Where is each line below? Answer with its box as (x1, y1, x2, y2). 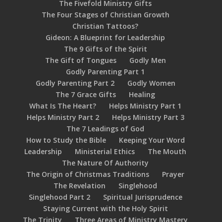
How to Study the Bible (26, 135, 106, 145)
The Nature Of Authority (62, 158, 149, 167)
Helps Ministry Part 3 (111, 112, 184, 122)
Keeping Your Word (118, 135, 185, 145)
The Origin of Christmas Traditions (26, 169, 150, 179)
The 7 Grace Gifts (55, 90, 116, 99)
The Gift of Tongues (45, 55, 116, 65)
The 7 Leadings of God (66, 124, 145, 133)
